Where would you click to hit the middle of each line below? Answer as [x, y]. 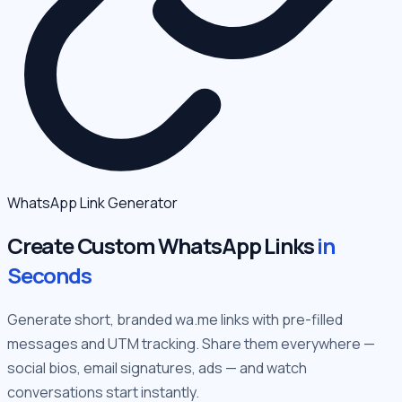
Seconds [49, 275]
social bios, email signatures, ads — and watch [157, 367]
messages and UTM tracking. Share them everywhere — [191, 343]
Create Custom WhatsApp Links [162, 245]
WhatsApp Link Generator [92, 203]
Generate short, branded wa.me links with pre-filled [175, 319]
